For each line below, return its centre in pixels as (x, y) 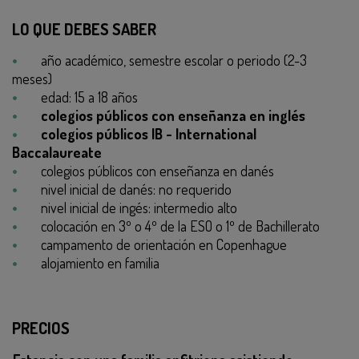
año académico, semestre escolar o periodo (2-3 (174, 60)
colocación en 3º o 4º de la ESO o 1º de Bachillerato (180, 226)
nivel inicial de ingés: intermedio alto (139, 208)
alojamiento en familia (100, 263)
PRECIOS (41, 328)
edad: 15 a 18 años (89, 97)
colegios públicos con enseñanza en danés (157, 171)
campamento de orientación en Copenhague (164, 244)
